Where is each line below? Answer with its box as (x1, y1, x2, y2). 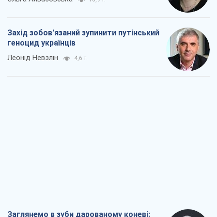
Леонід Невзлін (7, 53, 58, 62)
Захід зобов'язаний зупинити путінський (7, 28, 159, 38)
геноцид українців (7, 38, 76, 48)
